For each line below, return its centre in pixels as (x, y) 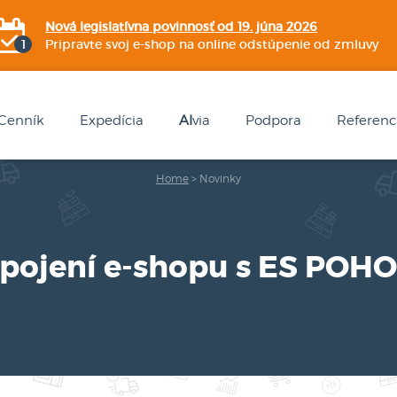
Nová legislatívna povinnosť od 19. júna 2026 (181, 27)
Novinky (220, 179)
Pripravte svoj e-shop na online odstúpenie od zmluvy (212, 44)
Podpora (273, 121)
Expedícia (112, 121)
